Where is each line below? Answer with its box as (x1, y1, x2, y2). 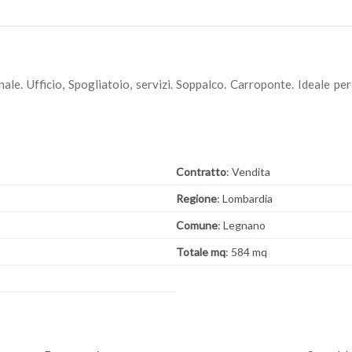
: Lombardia (217, 192, 273, 205)
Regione (176, 192, 217, 205)
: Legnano (218, 218, 266, 232)
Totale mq (176, 245, 225, 258)
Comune (176, 218, 218, 232)
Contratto (176, 165, 226, 178)
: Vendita (226, 165, 270, 178)
